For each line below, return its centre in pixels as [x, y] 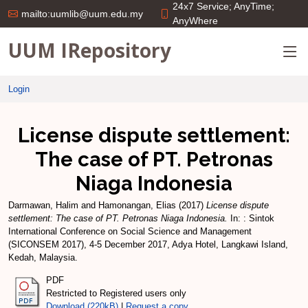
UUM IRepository [90, 50]
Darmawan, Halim [43, 205]
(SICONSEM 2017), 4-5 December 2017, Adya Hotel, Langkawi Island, [148, 244]
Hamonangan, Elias [137, 205]
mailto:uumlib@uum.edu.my [82, 14]
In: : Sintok [251, 218]
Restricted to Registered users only [116, 293]
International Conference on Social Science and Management [130, 231]
